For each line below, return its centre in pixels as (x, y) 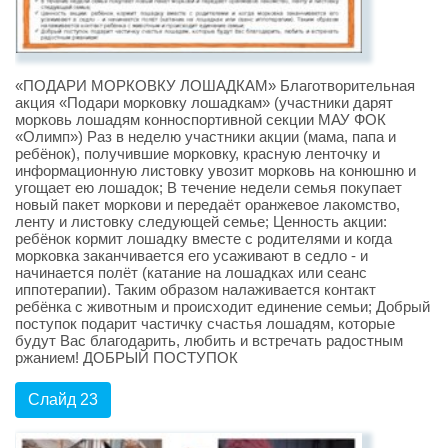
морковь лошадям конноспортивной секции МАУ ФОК (200, 119)
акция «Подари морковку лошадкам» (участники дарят (204, 102)
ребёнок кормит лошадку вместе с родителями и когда (203, 238)
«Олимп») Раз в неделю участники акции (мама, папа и (205, 136)
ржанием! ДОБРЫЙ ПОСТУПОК (126, 357)
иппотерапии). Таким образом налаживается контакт (195, 289)
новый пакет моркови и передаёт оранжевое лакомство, (207, 204)
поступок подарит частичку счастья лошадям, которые (205, 323)
